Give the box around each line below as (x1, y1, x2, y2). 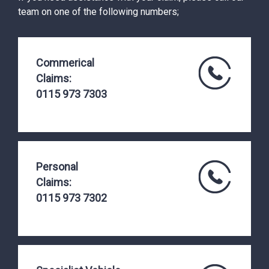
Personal (36, 160, 78, 173)
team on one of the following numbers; (18, 6, 179, 17)
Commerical (36, 56, 94, 69)
